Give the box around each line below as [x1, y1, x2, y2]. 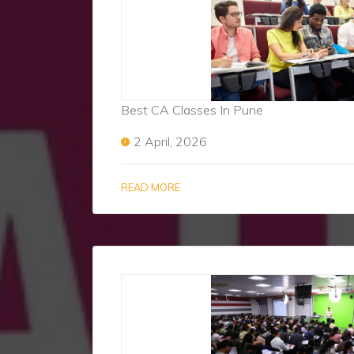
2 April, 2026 [134, 134, 207, 149]
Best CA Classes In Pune [121, 102, 263, 118]
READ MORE [121, 181, 180, 194]
